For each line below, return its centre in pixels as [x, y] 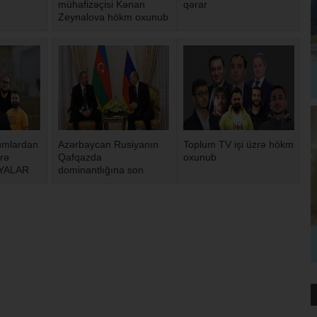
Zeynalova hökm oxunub [113, 17]
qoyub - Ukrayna [95, 183]
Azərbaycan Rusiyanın [108, 145]
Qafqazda [80, 157]
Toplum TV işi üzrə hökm [238, 145]
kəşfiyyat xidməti [95, 196]
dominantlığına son [101, 170]
